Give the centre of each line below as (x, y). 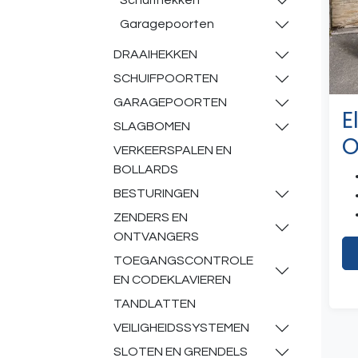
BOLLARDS (146, 169)
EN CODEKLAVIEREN (172, 280)
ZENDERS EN (151, 217)
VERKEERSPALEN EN (173, 150)
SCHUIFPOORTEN (166, 78)
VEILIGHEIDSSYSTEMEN (181, 328)
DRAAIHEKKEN (155, 54)
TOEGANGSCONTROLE (183, 261)
